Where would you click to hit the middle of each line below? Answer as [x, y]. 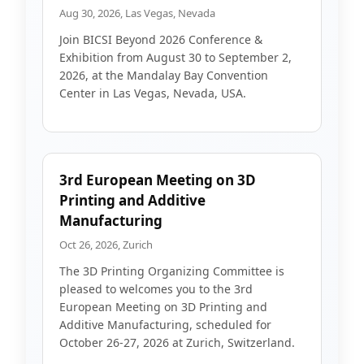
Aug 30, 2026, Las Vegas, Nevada [137, 13]
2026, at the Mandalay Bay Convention [164, 75]
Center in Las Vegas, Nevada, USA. [153, 93]
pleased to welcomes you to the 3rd [156, 289]
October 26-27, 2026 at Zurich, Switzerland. [177, 342]
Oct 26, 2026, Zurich [106, 245]
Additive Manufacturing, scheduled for [165, 325]
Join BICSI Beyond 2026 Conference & [161, 39]
